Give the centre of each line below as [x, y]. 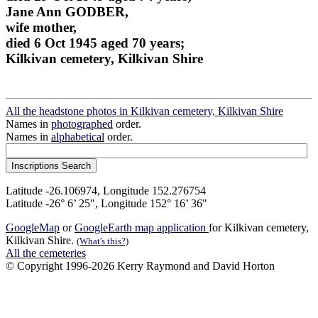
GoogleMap [33, 228]
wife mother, [41, 27]
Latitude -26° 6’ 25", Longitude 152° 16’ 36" [106, 204]
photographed [82, 124]
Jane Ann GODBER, [67, 11]
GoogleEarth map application [142, 228]
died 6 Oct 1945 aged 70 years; [95, 43]
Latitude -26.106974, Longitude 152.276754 [106, 191]
